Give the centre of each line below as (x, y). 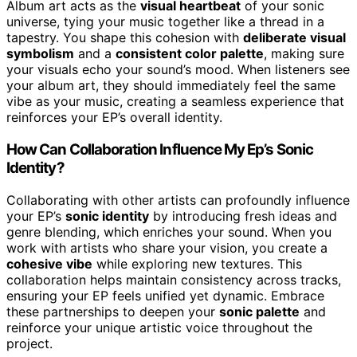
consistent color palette (190, 54)
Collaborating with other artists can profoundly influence (178, 200)
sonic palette (259, 311)
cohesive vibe (49, 263)
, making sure (304, 54)
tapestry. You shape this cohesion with (125, 38)
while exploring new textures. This (197, 263)
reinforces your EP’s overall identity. (114, 118)
